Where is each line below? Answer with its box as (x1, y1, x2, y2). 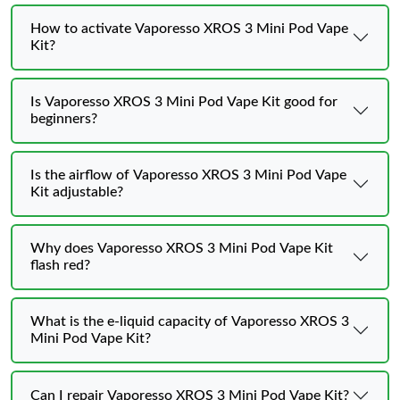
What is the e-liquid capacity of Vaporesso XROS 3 (30, 314, 349, 329)
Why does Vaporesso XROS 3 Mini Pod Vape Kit (30, 241, 333, 255)
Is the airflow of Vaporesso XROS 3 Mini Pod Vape (30, 168, 346, 182)
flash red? (30, 258, 90, 272)
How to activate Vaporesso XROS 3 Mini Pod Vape (30, 21, 348, 36)
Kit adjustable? (30, 185, 123, 199)
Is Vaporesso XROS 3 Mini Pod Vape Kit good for (30, 95, 337, 109)
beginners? (30, 112, 97, 126)
